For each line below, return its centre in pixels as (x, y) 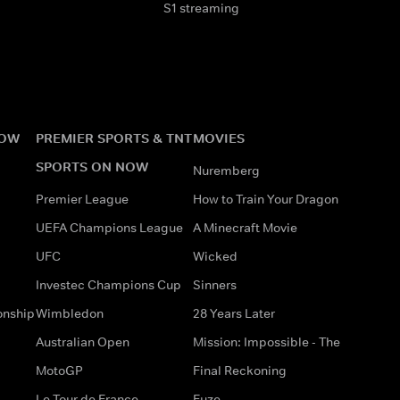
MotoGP (59, 370)
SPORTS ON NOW (92, 166)
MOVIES (219, 137)
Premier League (82, 199)
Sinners (215, 284)
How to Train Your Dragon (266, 199)
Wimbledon (70, 313)
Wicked (215, 256)
